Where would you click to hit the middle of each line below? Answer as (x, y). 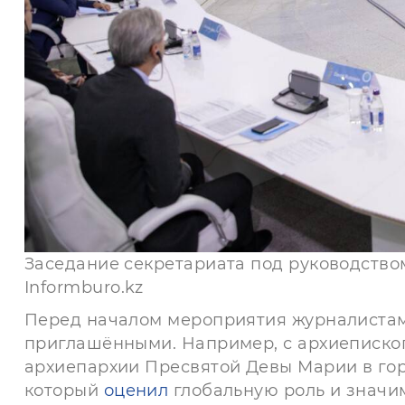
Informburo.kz (84, 288)
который (62, 391)
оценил (136, 391)
